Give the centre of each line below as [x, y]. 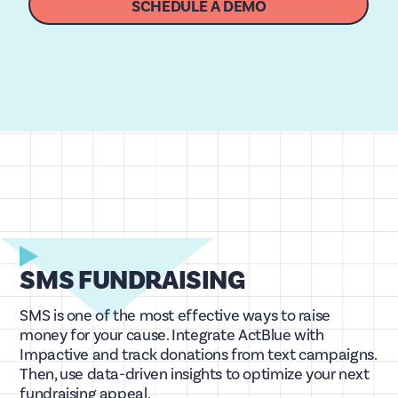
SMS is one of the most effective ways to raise [175, 315]
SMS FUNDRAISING [132, 281]
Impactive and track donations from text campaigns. [198, 354]
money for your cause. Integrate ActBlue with [172, 335]
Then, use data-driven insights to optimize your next [195, 374]
